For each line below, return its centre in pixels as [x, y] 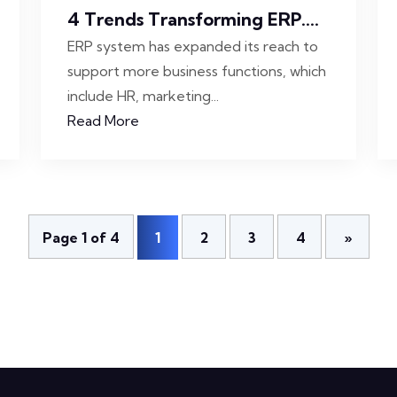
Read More [103, 121]
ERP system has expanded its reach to [193, 46]
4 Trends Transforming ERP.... [193, 19]
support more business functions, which [197, 71]
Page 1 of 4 [81, 237]
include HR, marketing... [143, 96]
